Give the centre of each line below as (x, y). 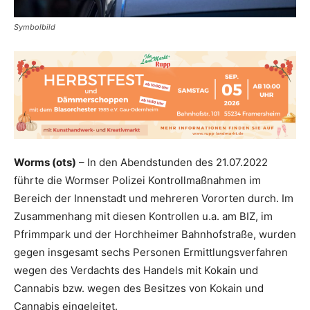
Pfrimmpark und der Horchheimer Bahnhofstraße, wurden (155, 234)
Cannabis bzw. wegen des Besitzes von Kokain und (139, 288)
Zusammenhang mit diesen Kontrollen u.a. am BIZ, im (143, 216)
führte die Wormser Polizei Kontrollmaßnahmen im (137, 180)
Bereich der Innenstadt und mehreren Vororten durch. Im (154, 198)
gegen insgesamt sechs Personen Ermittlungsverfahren (151, 252)
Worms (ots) (45, 162)
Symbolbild (35, 27)
